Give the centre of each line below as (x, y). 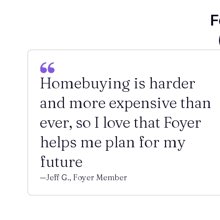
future (61, 162)
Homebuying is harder (118, 83)
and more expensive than (125, 103)
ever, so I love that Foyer (121, 122)
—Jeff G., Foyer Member (83, 177)
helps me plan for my (113, 142)
